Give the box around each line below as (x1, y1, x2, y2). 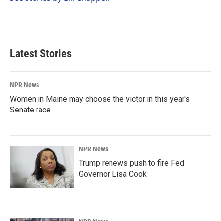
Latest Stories (10, 47, 72, 60)
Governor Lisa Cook (79, 169, 147, 179)
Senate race (10, 105, 51, 114)
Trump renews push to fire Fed (79, 158, 184, 168)
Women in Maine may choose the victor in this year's (10, 94, 190, 104)
